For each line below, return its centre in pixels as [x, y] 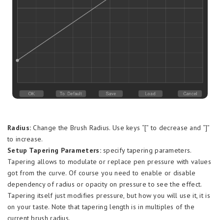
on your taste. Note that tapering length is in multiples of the [101, 207]
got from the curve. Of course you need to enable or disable [102, 173]
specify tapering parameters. [146, 151]
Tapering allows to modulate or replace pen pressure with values [109, 162]
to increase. [25, 139]
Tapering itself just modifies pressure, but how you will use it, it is [109, 196]
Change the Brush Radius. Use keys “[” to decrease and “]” [120, 128]
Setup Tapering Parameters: [54, 151]
